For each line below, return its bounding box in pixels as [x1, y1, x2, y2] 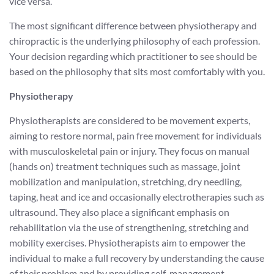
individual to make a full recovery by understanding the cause [9, 252, 264, 264]
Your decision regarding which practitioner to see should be [9, 50, 257, 62]
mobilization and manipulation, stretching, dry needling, [9, 176, 242, 187]
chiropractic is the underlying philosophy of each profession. [9, 35, 260, 46]
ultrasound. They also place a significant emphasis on [9, 206, 229, 218]
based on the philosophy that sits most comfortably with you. [9, 65, 265, 77]
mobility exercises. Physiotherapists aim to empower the [9, 237, 245, 248]
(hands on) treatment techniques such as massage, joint [9, 160, 240, 172]
